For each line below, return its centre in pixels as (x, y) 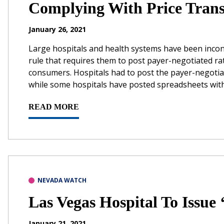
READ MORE (54, 106)
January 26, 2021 (57, 29)
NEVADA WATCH (62, 180)
